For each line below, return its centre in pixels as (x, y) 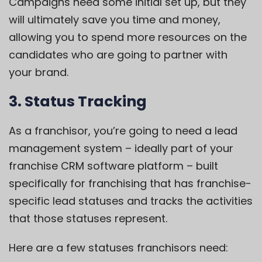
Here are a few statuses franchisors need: (118, 247)
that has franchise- (199, 183)
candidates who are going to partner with (118, 54)
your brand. (39, 72)
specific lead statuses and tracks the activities (131, 201)
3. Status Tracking (78, 101)
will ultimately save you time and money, (115, 19)
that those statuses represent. (88, 218)
